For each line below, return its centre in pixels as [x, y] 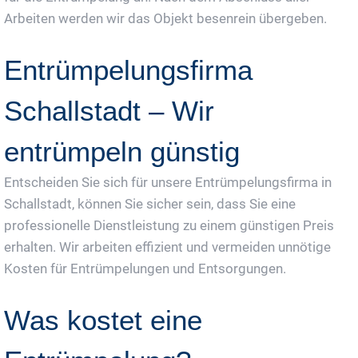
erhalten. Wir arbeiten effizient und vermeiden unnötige [167, 247]
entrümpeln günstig [122, 151]
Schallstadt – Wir [109, 110]
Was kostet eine [103, 320]
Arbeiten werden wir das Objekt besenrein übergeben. [165, 18]
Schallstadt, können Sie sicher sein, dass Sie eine [150, 203]
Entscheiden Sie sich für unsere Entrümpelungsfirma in [168, 182]
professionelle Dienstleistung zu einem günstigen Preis [169, 225]
